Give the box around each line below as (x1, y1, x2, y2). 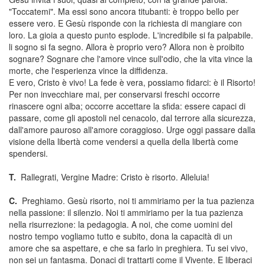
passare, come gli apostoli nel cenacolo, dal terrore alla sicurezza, (9, 112, 256, 124)
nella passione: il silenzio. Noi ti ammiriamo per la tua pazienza (9, 206, 243, 218)
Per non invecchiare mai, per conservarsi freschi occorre (9, 88, 220, 100)
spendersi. (9, 147, 48, 159)
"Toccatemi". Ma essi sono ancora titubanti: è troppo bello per (9, 5, 239, 17)
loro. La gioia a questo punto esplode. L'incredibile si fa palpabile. (9, 29, 253, 41)
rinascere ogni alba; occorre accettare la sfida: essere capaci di (9, 100, 245, 112)
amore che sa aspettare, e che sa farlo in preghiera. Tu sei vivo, (9, 242, 248, 254)
